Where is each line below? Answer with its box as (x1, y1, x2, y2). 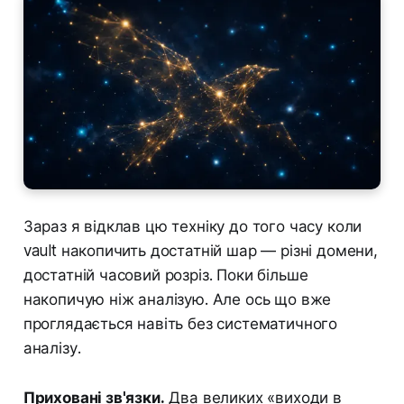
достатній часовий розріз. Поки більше (23, 266, 308, 285)
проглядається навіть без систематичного (23, 315, 338, 334)
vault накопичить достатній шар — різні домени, (23, 242, 378, 261)
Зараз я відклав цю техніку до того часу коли (23, 217, 363, 236)
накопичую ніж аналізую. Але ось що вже (23, 290, 332, 309)
